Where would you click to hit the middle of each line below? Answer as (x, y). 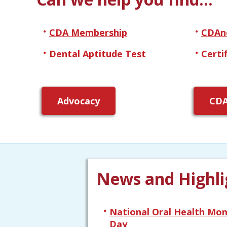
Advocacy (79, 101)
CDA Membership (88, 33)
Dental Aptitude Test (98, 54)
